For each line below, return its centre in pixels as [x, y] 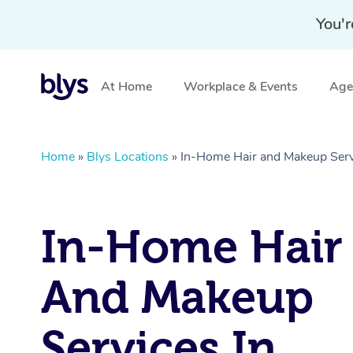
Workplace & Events [241, 87]
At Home [126, 87]
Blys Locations [128, 157]
